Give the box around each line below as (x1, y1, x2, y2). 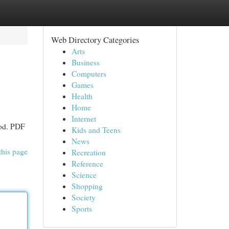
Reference (71, 158, 103, 169)
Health (71, 91, 93, 101)
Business (71, 57, 100, 67)
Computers (71, 68, 106, 79)
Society (71, 192, 96, 202)
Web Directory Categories (51, 34, 139, 45)
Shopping (71, 181, 103, 191)
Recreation (71, 147, 106, 157)
